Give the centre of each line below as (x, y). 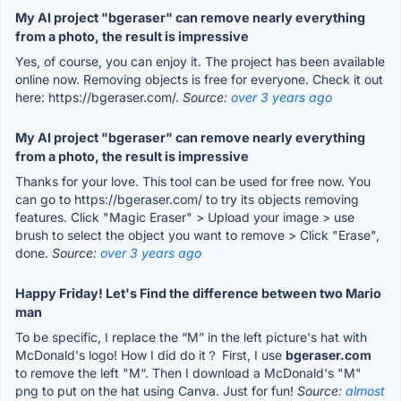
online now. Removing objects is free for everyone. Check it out (199, 79)
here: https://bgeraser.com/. (99, 97)
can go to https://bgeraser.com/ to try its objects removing (187, 199)
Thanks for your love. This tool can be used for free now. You (193, 181)
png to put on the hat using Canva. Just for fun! (156, 390)
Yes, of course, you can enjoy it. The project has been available (200, 61)
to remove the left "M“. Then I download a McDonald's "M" (188, 372)
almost (365, 390)
